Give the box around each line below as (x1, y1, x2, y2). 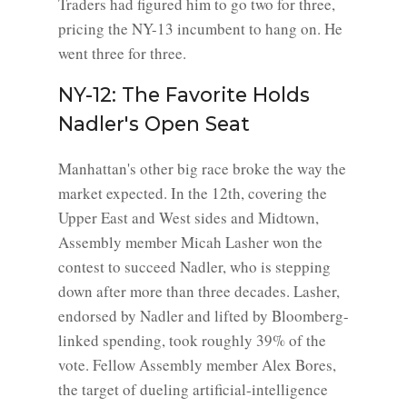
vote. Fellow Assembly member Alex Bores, (58, 354, 336, 375)
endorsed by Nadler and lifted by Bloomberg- (58, 305, 349, 326)
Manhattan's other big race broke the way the (58, 158, 346, 179)
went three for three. (58, 43, 186, 64)
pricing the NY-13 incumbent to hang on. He (58, 18, 342, 39)
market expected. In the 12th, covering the (58, 183, 327, 203)
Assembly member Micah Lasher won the (58, 232, 323, 253)
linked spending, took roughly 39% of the (58, 330, 326, 351)
